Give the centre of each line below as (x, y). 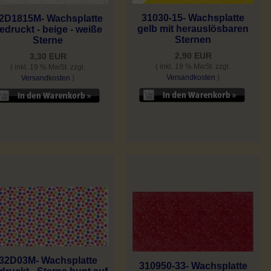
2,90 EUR (193, 56)
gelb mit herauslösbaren (193, 29)
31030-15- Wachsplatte (193, 18)
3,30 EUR (48, 57)
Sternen (193, 40)
